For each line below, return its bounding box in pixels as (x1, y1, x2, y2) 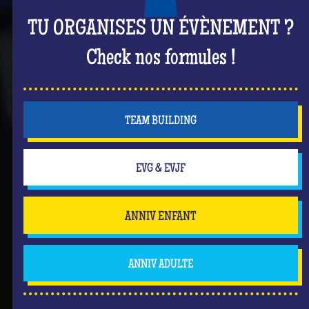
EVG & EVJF (135, 162, 186, 175)
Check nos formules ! (86, 48, 235, 71)
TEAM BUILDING (124, 114, 197, 128)
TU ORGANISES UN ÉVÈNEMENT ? (27, 18, 294, 41)
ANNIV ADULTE (128, 258, 193, 271)
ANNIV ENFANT (124, 210, 197, 224)
